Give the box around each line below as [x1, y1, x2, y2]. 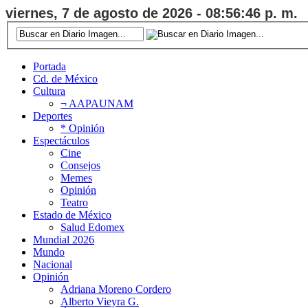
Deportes [33, 109, 72, 122]
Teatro [60, 196, 88, 208]
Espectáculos [33, 134, 89, 146]
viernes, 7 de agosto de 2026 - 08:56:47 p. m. [5, 5, 298, 21]
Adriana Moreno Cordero [60, 283, 171, 295]
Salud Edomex [60, 221, 124, 233]
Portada [33, 60, 66, 72]
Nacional [33, 258, 72, 270]
